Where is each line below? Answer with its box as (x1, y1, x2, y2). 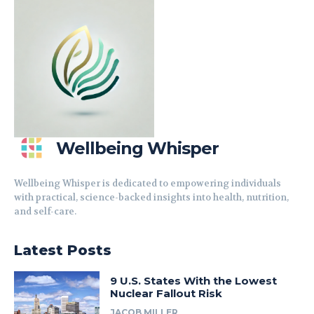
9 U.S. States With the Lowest (110, 273, 278, 287)
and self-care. (14, 205, 76, 217)
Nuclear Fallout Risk (110, 286, 223, 300)
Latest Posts (14, 241, 111, 259)
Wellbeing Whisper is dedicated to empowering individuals (14, 177, 281, 189)
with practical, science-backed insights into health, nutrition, (14, 191, 289, 203)
